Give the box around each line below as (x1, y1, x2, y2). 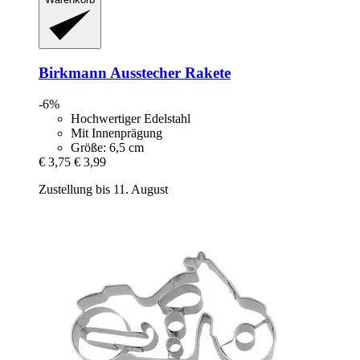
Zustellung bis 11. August (39, 182, 168, 196)
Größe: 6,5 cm (71, 140, 144, 154)
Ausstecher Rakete (107, 63, 231, 81)
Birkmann (39, 63, 107, 81)
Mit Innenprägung (71, 125, 162, 140)
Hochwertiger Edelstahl (71, 111, 190, 125)
